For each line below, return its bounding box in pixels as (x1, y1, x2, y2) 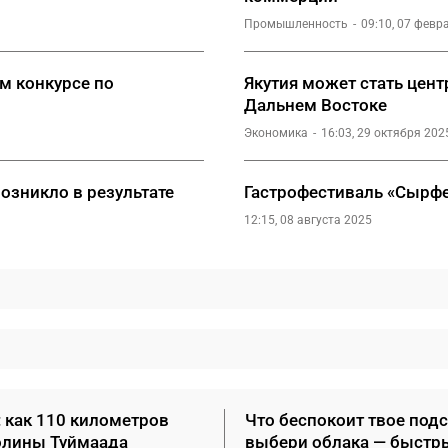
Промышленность (244, 17, 348, 31)
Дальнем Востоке (244, 95, 387, 115)
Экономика (244, 126, 308, 140)
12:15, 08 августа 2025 (244, 213, 372, 227)
